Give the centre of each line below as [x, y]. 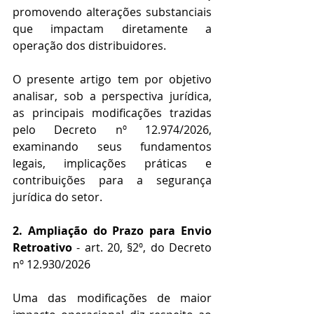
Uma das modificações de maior [112, 298]
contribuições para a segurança [112, 180]
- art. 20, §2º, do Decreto [144, 248]
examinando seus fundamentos [112, 147]
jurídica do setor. [57, 197]
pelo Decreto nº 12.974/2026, [112, 130]
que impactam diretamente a [112, 29]
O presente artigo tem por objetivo [112, 80]
